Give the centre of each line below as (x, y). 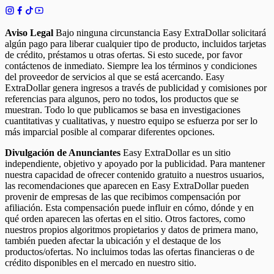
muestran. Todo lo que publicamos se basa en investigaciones (123, 110)
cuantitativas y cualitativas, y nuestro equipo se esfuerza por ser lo (131, 121)
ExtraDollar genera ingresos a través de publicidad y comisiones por (136, 88)
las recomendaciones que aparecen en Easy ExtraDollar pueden (127, 186)
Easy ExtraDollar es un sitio (176, 153)
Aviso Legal (29, 33)
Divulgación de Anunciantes (63, 153)
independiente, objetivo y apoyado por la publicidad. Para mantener (135, 164)
